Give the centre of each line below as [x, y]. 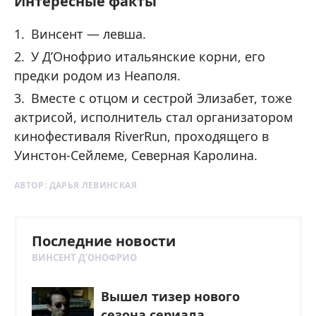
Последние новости [104, 241]
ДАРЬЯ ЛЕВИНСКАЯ [93, 186]
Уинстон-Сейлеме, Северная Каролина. [136, 156]
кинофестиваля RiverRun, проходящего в [141, 136]
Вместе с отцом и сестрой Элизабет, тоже [162, 98]
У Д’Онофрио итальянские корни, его [148, 57]
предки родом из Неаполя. [97, 76]
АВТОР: [32, 186]
